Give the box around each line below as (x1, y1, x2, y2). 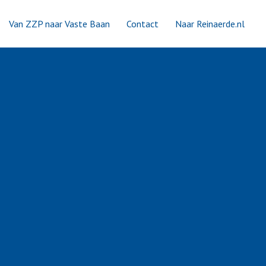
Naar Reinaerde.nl (175, 18, 245, 30)
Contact (126, 18, 159, 30)
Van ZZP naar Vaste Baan (9, 18, 110, 30)
